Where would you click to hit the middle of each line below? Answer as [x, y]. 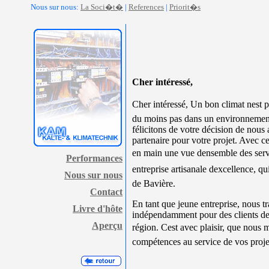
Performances [94, 158]
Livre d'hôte [98, 209]
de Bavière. [154, 183]
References [146, 7]
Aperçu [107, 225]
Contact [106, 192]
